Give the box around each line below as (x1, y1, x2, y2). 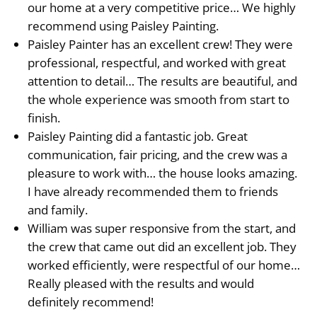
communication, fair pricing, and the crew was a (28, 146, 288, 163)
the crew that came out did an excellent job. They (28, 238, 297, 255)
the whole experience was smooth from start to (28, 91, 290, 108)
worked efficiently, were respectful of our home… (28, 257, 301, 274)
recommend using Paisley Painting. (28, 18, 219, 35)
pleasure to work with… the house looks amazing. (28, 165, 298, 182)
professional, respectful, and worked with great (28, 54, 287, 71)
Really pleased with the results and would (28, 275, 255, 292)
